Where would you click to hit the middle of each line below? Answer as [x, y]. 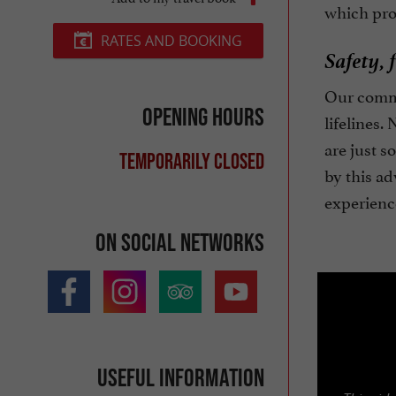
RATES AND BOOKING [171, 40]
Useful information [180, 377]
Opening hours [203, 116]
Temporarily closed [191, 161]
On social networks [179, 242]
